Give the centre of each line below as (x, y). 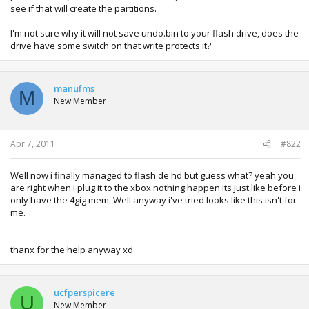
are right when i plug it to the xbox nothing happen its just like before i (156, 188)
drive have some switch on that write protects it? (111, 45)
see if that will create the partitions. (83, 8)
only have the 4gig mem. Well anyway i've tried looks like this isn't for (153, 200)
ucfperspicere (84, 292)
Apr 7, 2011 (33, 144)
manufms (74, 88)
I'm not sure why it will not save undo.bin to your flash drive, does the (154, 33)
